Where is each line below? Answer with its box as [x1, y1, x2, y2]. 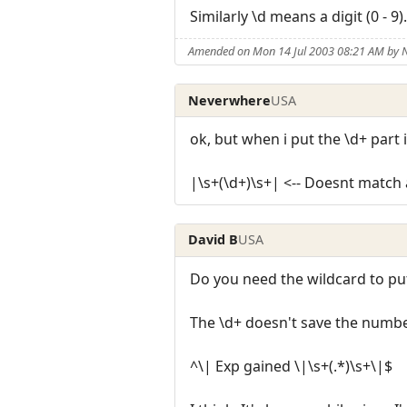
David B [188, 231, 239, 249]
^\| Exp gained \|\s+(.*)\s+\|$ [190, 355, 392, 376]
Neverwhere [188, 91, 272, 109]
